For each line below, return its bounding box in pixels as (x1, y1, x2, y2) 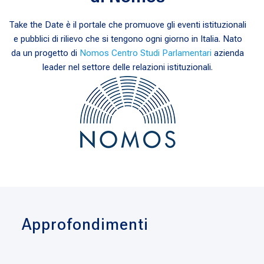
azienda (212, 47, 245, 58)
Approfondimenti (22, 214, 149, 234)
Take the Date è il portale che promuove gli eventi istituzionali (9, 19, 247, 30)
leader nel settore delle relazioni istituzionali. (42, 61, 213, 72)
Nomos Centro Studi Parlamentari (80, 47, 212, 58)
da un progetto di (11, 47, 80, 58)
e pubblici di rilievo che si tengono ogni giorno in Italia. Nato (13, 33, 242, 44)
